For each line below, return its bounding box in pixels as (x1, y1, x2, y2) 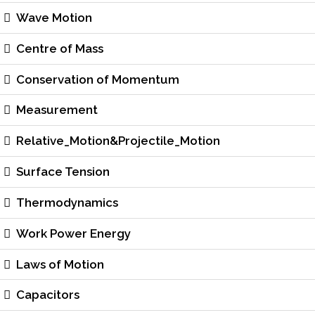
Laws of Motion (16, 257, 105, 271)
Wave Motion (16, 10, 93, 25)
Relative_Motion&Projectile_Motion (16, 134, 221, 148)
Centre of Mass (16, 41, 104, 56)
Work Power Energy (16, 226, 131, 240)
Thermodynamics (16, 195, 119, 210)
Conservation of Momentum (16, 72, 180, 86)
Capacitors (16, 288, 80, 302)
